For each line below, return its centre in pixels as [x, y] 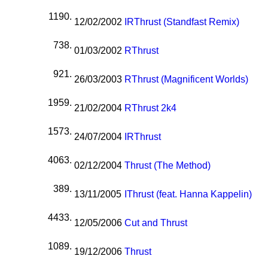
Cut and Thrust [156, 223]
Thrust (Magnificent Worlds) [190, 80]
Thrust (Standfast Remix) [187, 22]
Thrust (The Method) [168, 166]
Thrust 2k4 [154, 108]
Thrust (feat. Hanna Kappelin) [190, 194]
